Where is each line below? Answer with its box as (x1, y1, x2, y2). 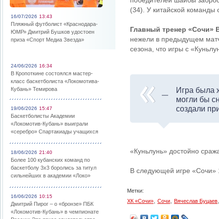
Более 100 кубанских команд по (11, 157, 90, 163)
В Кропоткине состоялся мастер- (11, 70, 93, 76)
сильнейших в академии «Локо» (11, 173, 90, 178)
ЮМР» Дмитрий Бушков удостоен (11, 29, 94, 35)
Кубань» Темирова (11, 86, 57, 92)
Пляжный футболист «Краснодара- (11, 21, 98, 27)
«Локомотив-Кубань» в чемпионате (11, 209, 99, 215)
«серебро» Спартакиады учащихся (11, 129, 98, 134)
